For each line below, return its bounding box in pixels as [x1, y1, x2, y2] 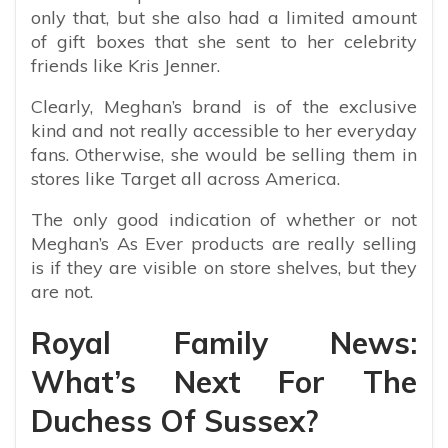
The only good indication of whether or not [31, 207, 417, 231]
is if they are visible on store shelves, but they [31, 255, 417, 279]
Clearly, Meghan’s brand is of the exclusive [31, 94, 417, 118]
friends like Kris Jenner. [31, 53, 220, 77]
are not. [31, 279, 98, 303]
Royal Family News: [31, 323, 417, 362]
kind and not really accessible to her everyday [31, 118, 417, 142]
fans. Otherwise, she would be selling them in [31, 142, 417, 166]
